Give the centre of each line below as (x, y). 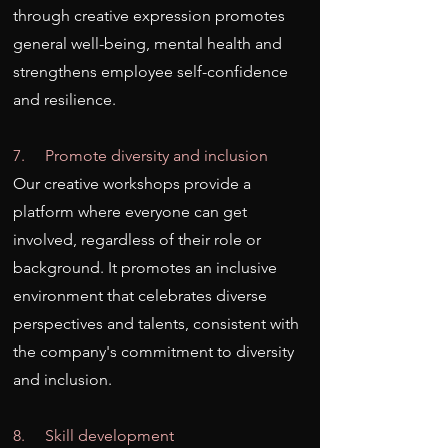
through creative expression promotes (149, 15)
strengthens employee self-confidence (150, 71)
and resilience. (64, 99)
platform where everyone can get (130, 211)
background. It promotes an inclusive (145, 267)
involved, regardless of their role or (137, 239)
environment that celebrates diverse (140, 295)
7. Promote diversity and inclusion (140, 155)
